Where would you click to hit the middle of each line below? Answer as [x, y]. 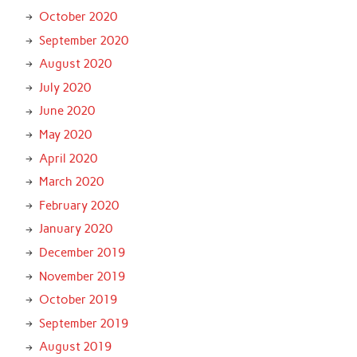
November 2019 [82, 276]
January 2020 [75, 229]
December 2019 [82, 253]
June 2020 [67, 111]
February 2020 [78, 205]
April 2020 [68, 158]
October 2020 [78, 17]
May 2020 [65, 135]
